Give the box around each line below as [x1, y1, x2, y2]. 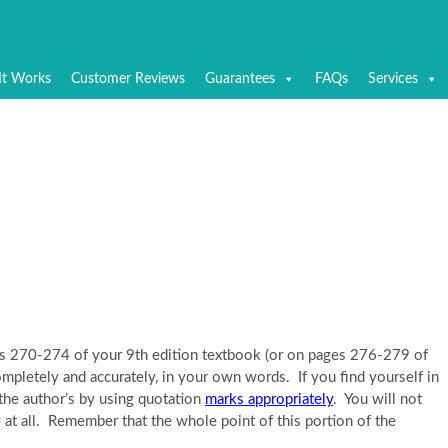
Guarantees [205, 72, 275, 86]
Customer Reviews [71, 72, 185, 86]
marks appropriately [205, 392, 333, 408]
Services [368, 72, 418, 86]
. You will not [333, 392, 422, 408]
